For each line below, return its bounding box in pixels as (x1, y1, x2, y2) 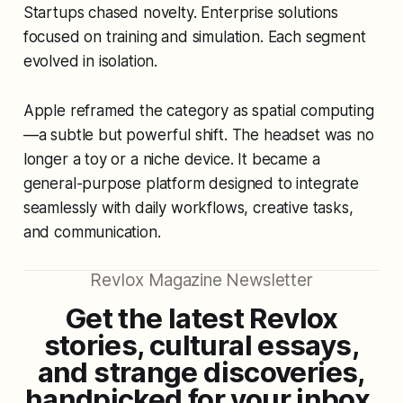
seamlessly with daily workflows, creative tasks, (22, 198, 354, 217)
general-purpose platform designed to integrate (22, 174, 359, 193)
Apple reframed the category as (22, 101, 253, 120)
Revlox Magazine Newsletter (90, 269, 313, 291)
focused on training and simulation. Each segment (22, 27, 366, 46)
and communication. (22, 222, 161, 241)
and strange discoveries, (37, 354, 365, 390)
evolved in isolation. (22, 51, 158, 70)
